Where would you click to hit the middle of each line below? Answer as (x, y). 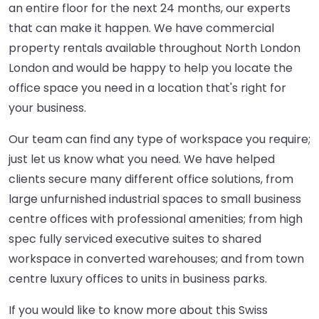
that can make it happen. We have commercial (141, 28)
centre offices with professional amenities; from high (156, 219)
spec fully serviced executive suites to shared (135, 239)
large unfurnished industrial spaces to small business (155, 199)
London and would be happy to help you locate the (151, 68)
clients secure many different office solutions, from (151, 179)
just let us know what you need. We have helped (142, 159)
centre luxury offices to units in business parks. (138, 279)
